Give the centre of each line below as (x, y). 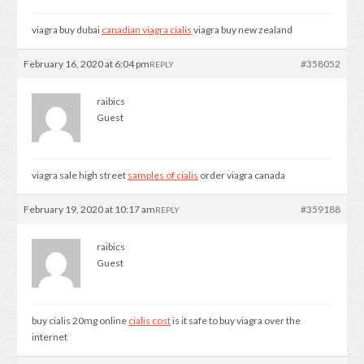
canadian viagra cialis (147, 29)
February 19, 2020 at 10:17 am (89, 209)
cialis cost (149, 320)
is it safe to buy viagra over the (236, 320)
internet (50, 336)
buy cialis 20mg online (80, 320)
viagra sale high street (80, 175)
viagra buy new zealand (242, 29)
